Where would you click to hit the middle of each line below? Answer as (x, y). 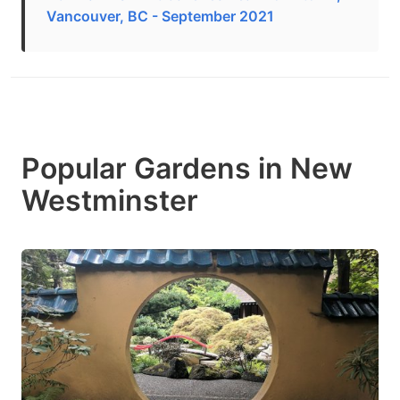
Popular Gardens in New (187, 168)
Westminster (110, 200)
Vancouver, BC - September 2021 (160, 16)
